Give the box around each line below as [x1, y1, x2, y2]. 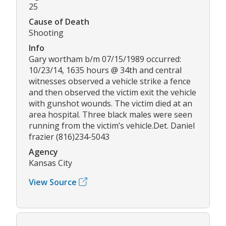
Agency [29, 146, 58, 157]
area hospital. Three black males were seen [29, 108, 192, 120]
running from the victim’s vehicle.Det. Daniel [29, 120, 195, 131]
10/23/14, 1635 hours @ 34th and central [29, 64, 182, 76]
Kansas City [29, 157, 72, 168]
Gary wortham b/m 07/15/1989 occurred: [29, 53, 181, 65]
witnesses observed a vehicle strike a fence [29, 75, 191, 87]
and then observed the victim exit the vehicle [29, 86, 196, 98]
